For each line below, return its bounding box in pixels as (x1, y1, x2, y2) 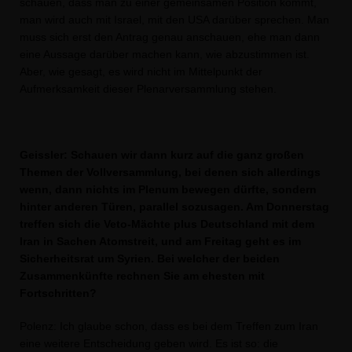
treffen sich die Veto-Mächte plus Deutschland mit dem (20, 218, 314, 230)
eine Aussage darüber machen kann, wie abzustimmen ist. (20, 48, 310, 60)
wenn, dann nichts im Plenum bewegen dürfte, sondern (20, 183, 317, 196)
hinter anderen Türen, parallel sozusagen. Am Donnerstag (20, 200, 329, 213)
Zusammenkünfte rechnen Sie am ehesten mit (20, 269, 265, 282)
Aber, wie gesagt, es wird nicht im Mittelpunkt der (20, 65, 262, 78)
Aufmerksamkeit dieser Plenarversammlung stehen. (20, 82, 277, 95)
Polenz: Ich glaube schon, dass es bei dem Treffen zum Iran (20, 320, 318, 332)
